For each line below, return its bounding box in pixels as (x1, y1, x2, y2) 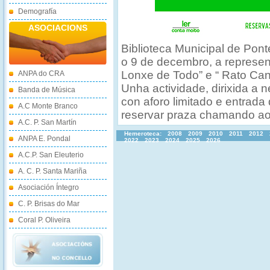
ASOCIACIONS (28, 23, 87, 33)
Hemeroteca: (124, 130, 162, 137)
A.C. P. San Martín (18, 118, 77, 127)
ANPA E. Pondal (18, 134, 71, 143)
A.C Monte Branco (18, 102, 78, 110)
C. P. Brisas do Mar (18, 199, 80, 208)
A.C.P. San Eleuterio (18, 151, 84, 159)
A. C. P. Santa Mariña (18, 167, 87, 175)
